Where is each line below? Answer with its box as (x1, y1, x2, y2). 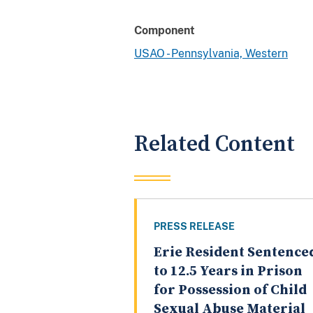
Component (134, 23, 195, 37)
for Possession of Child (154, 282, 307, 300)
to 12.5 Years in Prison (154, 263, 303, 281)
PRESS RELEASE (154, 221, 235, 233)
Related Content (134, 130, 295, 158)
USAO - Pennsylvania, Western (134, 46, 288, 60)
